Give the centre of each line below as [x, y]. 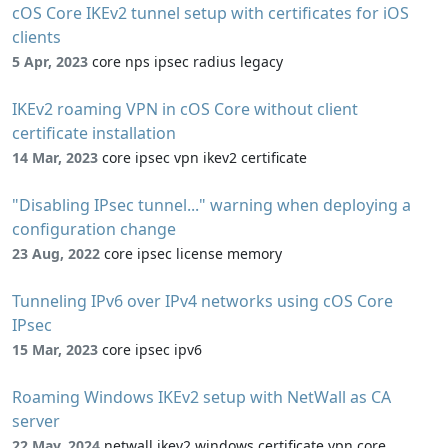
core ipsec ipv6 [152, 349]
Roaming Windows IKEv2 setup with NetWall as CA [201, 396]
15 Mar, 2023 [55, 349]
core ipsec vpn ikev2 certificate [204, 157]
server [36, 420]
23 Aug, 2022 [56, 253]
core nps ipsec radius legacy [187, 61]
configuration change [94, 228]
